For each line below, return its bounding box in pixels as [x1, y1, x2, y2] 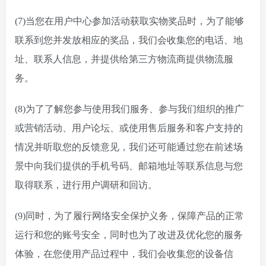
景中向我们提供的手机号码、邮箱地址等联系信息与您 [15, 161, 243, 171]
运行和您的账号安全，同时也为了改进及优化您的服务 [15, 230, 243, 240]
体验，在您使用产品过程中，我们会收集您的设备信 [15, 249, 233, 259]
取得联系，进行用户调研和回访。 [15, 180, 157, 190]
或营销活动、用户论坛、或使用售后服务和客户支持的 [15, 123, 243, 133]
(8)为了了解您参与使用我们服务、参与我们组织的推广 [15, 104, 244, 114]
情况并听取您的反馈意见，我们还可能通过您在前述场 [15, 142, 243, 152]
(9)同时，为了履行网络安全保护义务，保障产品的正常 [15, 211, 244, 221]
